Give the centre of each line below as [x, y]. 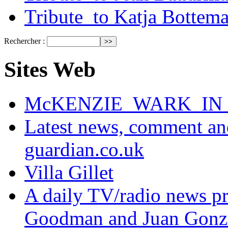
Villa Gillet [69, 172]
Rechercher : [24, 41]
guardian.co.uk [84, 149]
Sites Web [50, 69]
